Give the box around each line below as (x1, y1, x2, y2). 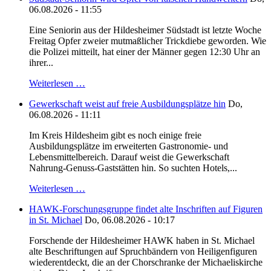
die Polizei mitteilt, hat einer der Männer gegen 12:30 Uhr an (29, 47, 260, 57)
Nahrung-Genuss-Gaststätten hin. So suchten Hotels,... (29, 163, 237, 174)
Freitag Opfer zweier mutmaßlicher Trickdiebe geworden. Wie (29, 36, 266, 47)
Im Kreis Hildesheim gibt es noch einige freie (29, 130, 201, 141)
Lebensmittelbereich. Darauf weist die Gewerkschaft (29, 152, 229, 163)
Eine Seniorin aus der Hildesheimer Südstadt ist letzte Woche (29, 25, 261, 36)
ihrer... (29, 57, 53, 68)
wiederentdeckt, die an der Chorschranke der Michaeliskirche (29, 257, 263, 268)
